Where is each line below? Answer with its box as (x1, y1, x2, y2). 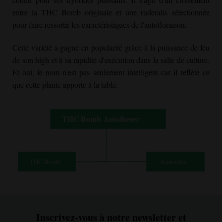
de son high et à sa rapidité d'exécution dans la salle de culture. (12, 55, 210, 65)
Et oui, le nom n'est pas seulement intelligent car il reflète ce (12, 67, 210, 78)
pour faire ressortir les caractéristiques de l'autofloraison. (12, 19, 189, 30)
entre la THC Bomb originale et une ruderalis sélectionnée (12, 7, 210, 18)
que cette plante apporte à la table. (12, 79, 118, 90)
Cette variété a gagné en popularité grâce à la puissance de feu (12, 42, 210, 53)
